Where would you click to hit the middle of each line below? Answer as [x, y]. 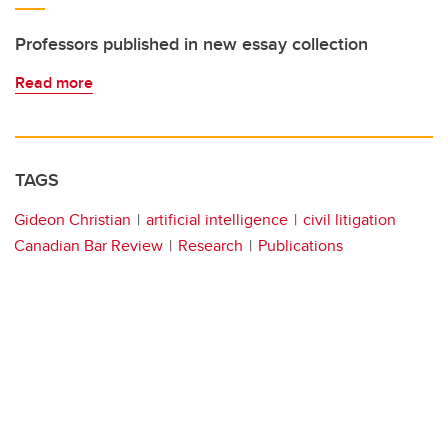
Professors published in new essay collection [191, 44]
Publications [300, 246]
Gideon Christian [72, 220]
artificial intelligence [217, 220]
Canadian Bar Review [88, 246]
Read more [54, 83]
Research [210, 246]
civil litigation [349, 220]
